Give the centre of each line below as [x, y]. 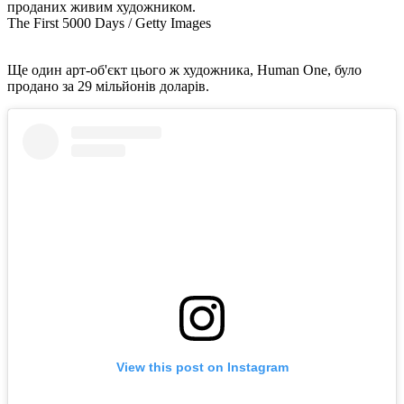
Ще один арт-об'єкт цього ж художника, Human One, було [184, 69]
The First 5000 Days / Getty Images [109, 23]
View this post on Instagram [202, 367]
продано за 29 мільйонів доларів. [108, 86]
